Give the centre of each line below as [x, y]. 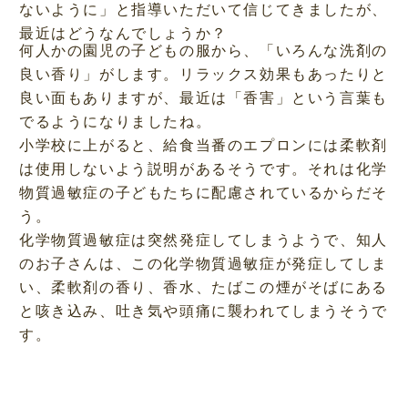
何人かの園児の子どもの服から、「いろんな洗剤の [203, 50]
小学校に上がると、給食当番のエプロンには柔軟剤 [203, 145]
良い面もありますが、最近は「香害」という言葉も [203, 97]
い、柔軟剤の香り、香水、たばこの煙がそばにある [203, 287]
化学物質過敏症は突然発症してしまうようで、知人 [203, 240]
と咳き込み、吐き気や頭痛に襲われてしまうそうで [203, 311]
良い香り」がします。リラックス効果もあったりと [203, 74]
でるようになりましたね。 [115, 121]
